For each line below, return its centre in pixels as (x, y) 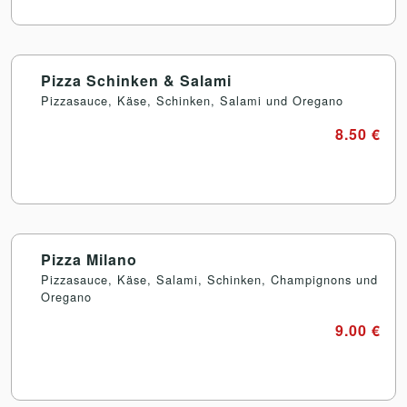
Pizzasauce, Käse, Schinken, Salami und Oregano (192, 101)
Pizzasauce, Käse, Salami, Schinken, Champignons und (209, 280)
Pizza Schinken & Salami (136, 81)
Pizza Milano (89, 260)
